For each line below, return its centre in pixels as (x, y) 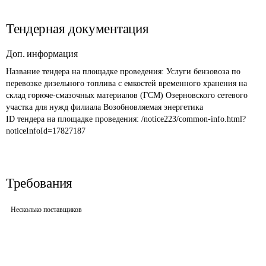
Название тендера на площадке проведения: (86, 72)
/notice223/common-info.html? (194, 119)
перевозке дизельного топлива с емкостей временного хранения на (128, 83)
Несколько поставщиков (46, 210)
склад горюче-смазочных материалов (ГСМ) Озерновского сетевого (128, 95)
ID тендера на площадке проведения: (74, 119)
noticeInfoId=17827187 (46, 131)
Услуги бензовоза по (205, 72)
